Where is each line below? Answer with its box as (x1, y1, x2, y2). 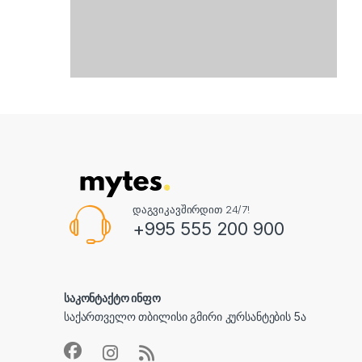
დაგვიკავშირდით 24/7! (132, 202, 250, 216)
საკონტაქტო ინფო (64, 290, 161, 305)
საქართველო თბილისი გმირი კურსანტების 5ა (64, 309, 306, 323)
